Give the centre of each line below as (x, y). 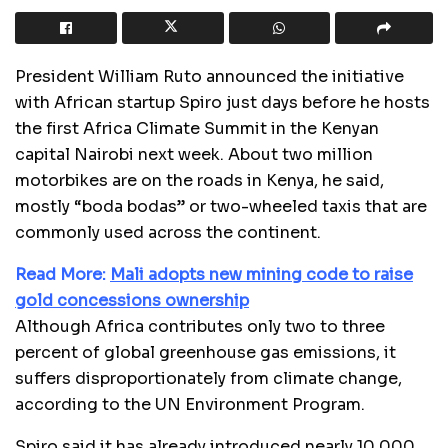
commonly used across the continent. (168, 232)
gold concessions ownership (132, 300)
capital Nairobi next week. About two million (194, 154)
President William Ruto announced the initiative (209, 76)
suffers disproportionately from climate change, (208, 378)
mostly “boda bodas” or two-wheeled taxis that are (221, 206)
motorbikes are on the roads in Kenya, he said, (199, 180)
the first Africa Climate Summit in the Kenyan (197, 128)
